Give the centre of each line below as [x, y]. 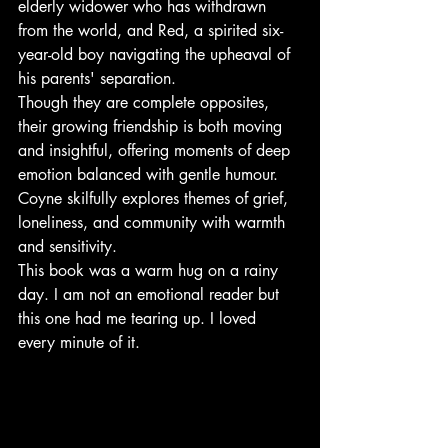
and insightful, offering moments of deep [156, 150]
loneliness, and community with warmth [154, 222]
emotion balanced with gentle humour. [150, 174]
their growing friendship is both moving [152, 126]
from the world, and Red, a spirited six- [150, 30]
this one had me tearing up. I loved [139, 318]
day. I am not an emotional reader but [151, 294]
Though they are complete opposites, [146, 102]
